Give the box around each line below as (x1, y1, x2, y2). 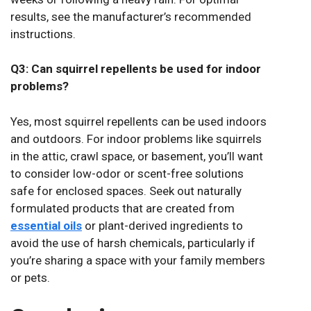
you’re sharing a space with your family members (10, 253, 265, 267)
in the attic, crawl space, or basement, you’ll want (10, 149, 263, 163)
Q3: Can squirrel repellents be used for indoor (10, 62, 261, 76)
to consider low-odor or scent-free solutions (10, 166, 244, 180)
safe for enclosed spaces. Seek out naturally (10, 183, 242, 198)
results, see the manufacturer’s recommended (10, 9, 251, 24)
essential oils (10, 218, 82, 233)
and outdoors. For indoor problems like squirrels (10, 131, 262, 146)
